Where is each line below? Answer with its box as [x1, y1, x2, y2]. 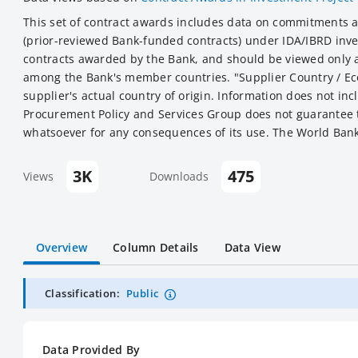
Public [126, 286, 159, 300]
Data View [224, 240, 280, 255]
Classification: [45, 286, 120, 300]
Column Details [113, 240, 199, 255]
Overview [36, 240, 87, 255]
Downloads [149, 169, 209, 184]
